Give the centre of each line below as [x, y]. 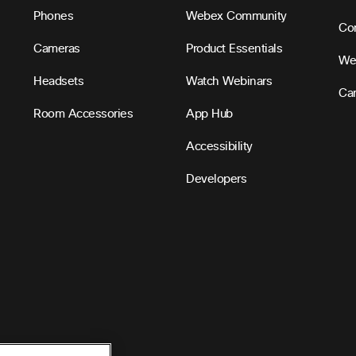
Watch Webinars [229, 82]
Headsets [59, 82]
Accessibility [219, 147]
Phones [54, 17]
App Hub [209, 114]
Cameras [57, 49]
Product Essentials [234, 49]
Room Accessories [83, 114]
